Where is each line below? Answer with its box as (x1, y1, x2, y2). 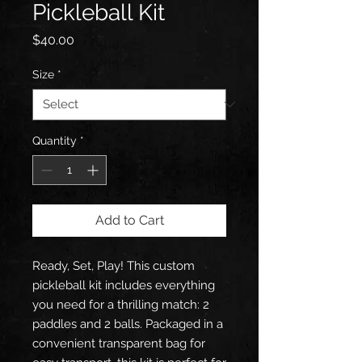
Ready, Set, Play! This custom (32, 258, 195, 273)
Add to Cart (95, 212, 164, 228)
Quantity (32, 133, 77, 147)
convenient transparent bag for (32, 335, 205, 351)
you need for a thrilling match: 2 (32, 297, 209, 312)
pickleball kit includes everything (32, 277, 215, 293)
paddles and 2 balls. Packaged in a (32, 316, 223, 331)
